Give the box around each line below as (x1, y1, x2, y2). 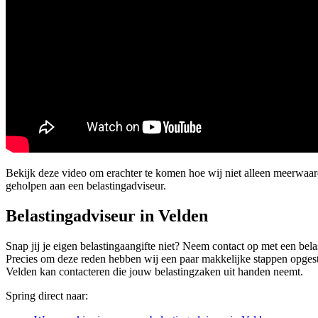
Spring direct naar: (6, 289, 88, 302)
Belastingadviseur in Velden (6, 206, 208, 225)
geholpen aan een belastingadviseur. (6, 179, 166, 192)
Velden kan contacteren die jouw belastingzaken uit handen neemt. (6, 265, 303, 278)
